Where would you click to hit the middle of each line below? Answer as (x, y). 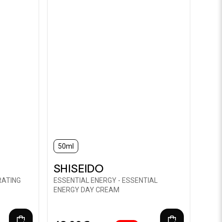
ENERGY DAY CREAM (86, 190)
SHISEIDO (78, 168)
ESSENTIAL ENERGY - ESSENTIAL (105, 180)
